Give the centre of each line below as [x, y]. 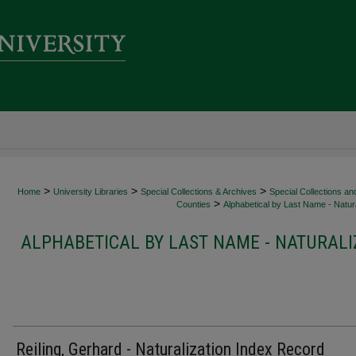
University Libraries [91, 192]
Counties [193, 204]
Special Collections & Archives [199, 192]
